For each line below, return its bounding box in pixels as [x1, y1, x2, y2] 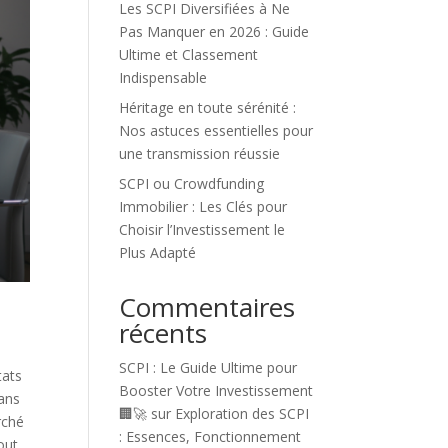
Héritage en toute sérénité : [119, 98, 297, 117]
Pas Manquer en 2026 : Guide [119, 22, 310, 41]
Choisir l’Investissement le [119, 220, 286, 239]
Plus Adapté [119, 243, 197, 262]
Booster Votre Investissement [119, 381, 314, 400]
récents [119, 315, 208, 351]
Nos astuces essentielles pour [119, 121, 314, 140]
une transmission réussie [119, 144, 281, 163]
